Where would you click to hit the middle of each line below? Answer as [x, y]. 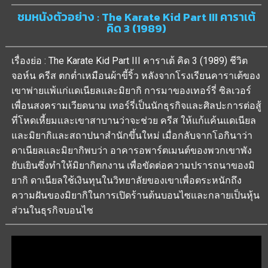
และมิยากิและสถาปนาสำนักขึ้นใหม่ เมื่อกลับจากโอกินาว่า [132, 135]
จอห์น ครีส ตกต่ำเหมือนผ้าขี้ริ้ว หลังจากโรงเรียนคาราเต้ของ [136, 75]
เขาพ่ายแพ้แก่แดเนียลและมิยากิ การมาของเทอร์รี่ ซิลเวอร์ [131, 90]
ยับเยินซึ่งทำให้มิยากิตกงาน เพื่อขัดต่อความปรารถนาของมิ [133, 165]
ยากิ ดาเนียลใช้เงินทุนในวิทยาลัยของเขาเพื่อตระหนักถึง [127, 180]
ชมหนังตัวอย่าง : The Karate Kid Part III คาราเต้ [136, 17]
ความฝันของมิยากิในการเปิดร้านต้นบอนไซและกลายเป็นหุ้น [135, 195]
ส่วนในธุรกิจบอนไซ [52, 210]
